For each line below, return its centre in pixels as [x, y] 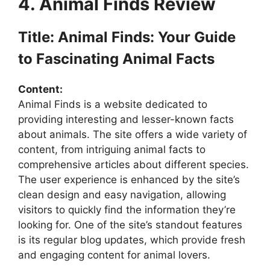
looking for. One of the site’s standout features [130, 224]
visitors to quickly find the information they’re [127, 209]
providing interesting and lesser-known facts [126, 119]
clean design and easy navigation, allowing [122, 194]
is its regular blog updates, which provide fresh [132, 240]
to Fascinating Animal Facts [116, 58]
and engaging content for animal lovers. [114, 255]
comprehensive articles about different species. [133, 164]
